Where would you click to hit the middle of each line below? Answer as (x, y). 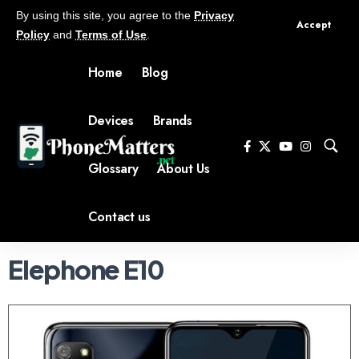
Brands (172, 121)
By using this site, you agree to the (105, 15)
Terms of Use (111, 34)
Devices (111, 121)
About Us (184, 169)
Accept (314, 25)
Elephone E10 (87, 269)
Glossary (113, 169)
